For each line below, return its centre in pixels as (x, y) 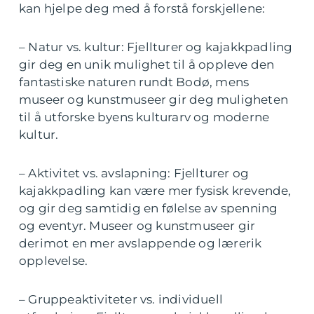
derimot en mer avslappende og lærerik (141, 244)
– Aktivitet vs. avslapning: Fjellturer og (134, 173)
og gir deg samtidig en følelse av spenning (149, 209)
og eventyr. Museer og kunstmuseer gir (137, 226)
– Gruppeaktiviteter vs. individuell (121, 300)
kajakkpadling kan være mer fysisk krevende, (155, 191)
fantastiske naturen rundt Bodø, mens (134, 82)
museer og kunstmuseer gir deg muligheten (154, 100)
